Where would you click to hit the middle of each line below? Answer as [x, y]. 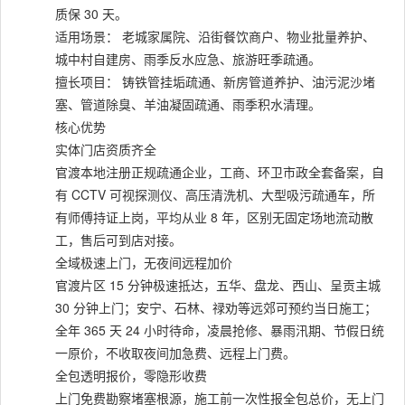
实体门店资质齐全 [106, 149]
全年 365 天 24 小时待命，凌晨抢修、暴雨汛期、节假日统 [220, 330]
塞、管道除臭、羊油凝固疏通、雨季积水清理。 [188, 104]
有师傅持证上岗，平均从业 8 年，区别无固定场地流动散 [214, 217]
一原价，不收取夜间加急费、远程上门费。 [175, 353]
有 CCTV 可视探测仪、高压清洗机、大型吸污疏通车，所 [215, 194]
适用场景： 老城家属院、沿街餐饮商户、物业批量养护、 [215, 36]
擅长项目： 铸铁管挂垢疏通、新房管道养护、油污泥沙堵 [215, 81]
